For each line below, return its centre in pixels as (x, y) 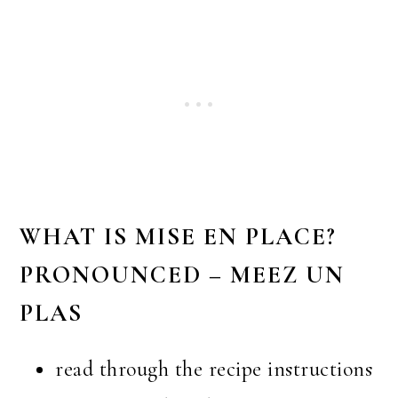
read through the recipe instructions (214, 370)
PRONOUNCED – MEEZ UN (183, 275)
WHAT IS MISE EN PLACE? (179, 237)
